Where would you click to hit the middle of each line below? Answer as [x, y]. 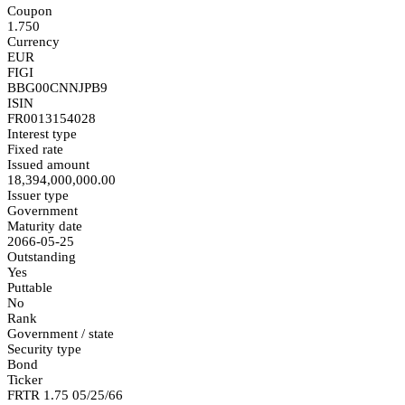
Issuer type [38, 195]
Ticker [25, 379]
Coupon [30, 10]
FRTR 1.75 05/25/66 [65, 395]
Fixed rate [35, 149]
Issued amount [48, 164]
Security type [44, 348]
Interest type [42, 133]
